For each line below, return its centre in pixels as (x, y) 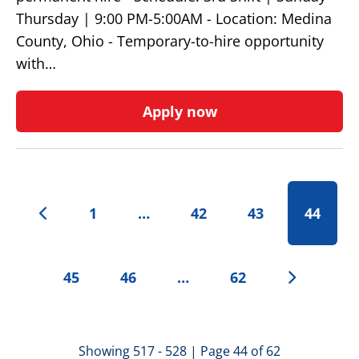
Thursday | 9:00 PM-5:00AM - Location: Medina (174, 19)
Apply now (179, 112)
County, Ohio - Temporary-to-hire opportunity (170, 41)
